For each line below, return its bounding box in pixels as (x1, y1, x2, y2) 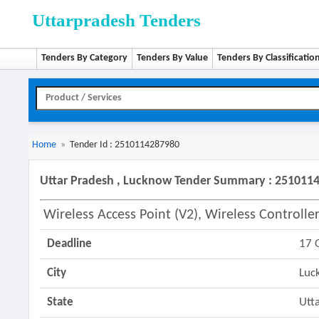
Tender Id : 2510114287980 (70, 140, 180, 150)
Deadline (47, 238, 93, 250)
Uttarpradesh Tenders (32, 11, 202, 30)
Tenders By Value (137, 53, 209, 63)
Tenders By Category (41, 53, 128, 63)
